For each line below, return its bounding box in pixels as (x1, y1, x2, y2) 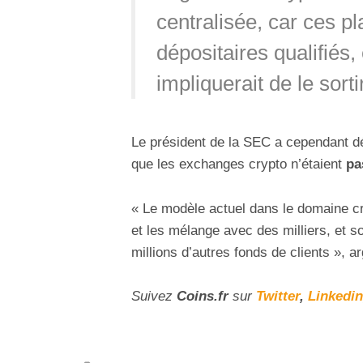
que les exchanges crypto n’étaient (131, 156, 346, 173)
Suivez (131, 288, 177, 304)
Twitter (256, 288, 300, 304)
